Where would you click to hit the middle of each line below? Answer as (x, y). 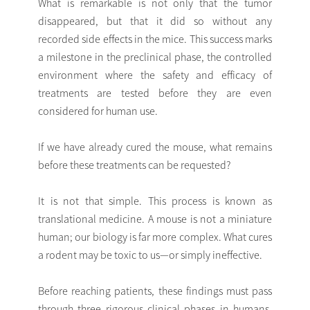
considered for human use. (98, 110)
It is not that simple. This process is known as (155, 200)
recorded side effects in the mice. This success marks (155, 38)
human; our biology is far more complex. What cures (155, 236)
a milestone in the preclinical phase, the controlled (155, 56)
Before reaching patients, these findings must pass (155, 290)
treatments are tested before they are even (155, 92)
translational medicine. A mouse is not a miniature (155, 218)
